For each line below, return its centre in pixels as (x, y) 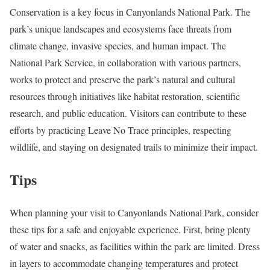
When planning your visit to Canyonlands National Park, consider (134, 213)
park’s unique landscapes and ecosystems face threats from (121, 28)
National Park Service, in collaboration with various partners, (125, 62)
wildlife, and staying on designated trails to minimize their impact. (134, 146)
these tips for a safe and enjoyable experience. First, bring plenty (130, 230)
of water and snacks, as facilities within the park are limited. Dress (135, 246)
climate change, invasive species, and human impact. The (118, 45)
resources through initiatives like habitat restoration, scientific (125, 96)
